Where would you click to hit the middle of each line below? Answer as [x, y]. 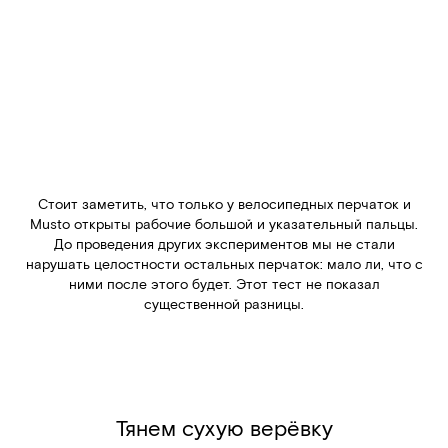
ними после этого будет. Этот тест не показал [224, 284]
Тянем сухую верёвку [224, 427]
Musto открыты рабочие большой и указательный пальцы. [224, 224]
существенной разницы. [224, 304]
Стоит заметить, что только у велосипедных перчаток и [224, 204]
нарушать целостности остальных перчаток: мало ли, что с [224, 264]
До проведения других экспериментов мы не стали [224, 244]
